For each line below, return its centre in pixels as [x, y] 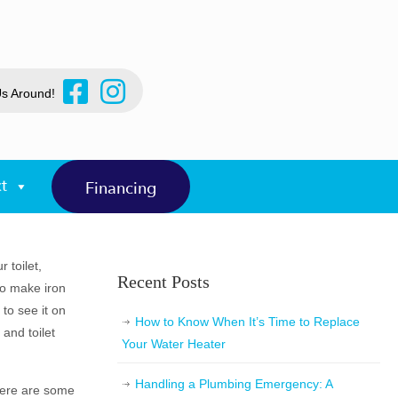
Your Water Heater [174, 344]
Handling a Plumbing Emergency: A [234, 384]
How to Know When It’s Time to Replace [247, 322]
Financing [120, 189]
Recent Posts [163, 282]
